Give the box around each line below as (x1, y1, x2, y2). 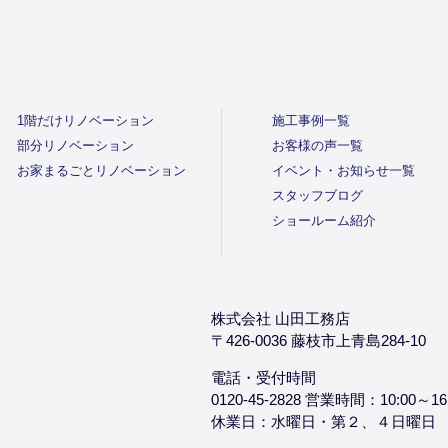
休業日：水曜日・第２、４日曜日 (211, 412, 436, 430)
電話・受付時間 (211, 368, 316, 386)
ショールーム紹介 (272, 212, 376, 228)
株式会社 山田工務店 (211, 309, 350, 327)
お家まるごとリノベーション (17, 162, 186, 178)
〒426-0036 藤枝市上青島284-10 (211, 331, 426, 349)
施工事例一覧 (272, 112, 350, 128)
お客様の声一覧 (272, 137, 363, 153)
